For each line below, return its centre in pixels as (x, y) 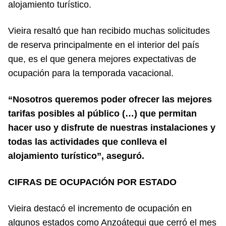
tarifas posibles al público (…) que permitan (102, 113)
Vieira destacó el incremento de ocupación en (100, 208)
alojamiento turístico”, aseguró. (76, 156)
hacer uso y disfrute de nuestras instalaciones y (112, 127)
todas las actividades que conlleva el (88, 142)
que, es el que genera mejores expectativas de (102, 59)
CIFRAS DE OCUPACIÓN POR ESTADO (92, 182)
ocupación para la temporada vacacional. (91, 73)
